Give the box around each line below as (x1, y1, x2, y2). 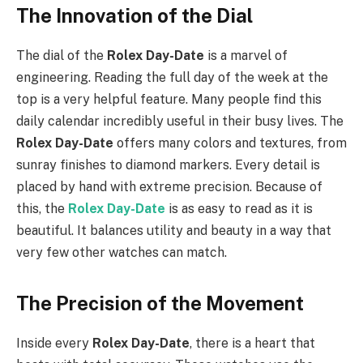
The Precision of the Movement (16, 292, 304, 315)
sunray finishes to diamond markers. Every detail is (16, 156, 320, 173)
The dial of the (16, 47, 107, 63)
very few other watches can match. (16, 244, 227, 260)
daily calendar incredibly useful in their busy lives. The (16, 113, 344, 129)
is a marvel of (204, 47, 288, 63)
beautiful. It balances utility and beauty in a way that (16, 222, 331, 238)
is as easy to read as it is (165, 200, 313, 216)
